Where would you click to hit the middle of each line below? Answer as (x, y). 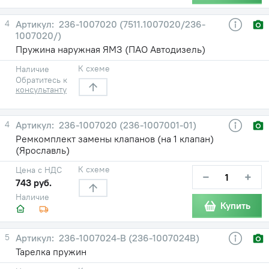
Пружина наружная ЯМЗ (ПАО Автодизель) (110, 49)
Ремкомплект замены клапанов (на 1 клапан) (115, 138)
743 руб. (34, 182)
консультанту (41, 89)
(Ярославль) (43, 150)
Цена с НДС (39, 170)
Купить (235, 206)
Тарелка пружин (51, 251)
